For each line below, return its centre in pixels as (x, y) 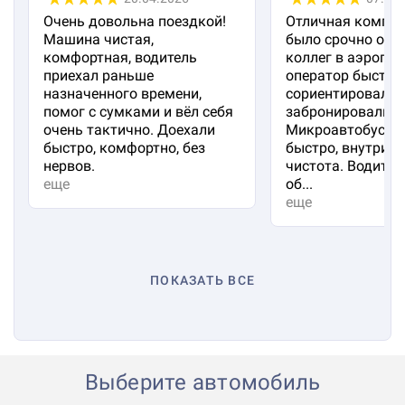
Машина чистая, (99, 39)
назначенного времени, (122, 94)
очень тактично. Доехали (129, 130)
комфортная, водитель (120, 57)
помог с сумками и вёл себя (138, 112)
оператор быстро (344, 75)
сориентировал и (343, 94)
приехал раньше (99, 75)
